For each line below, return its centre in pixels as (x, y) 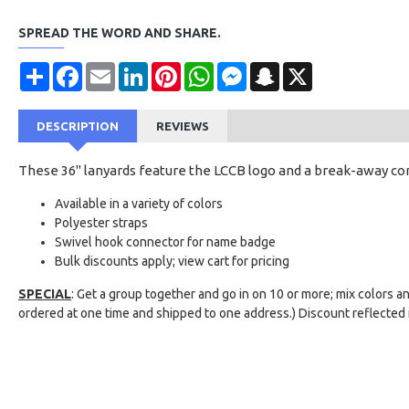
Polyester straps (101, 223)
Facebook (109, 69)
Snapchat (306, 69)
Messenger (279, 69)
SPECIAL (45, 294)
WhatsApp (243, 69)
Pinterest (207, 69)
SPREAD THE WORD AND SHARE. (120, 33)
